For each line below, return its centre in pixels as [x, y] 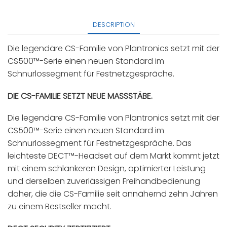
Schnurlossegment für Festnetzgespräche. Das [100, 143]
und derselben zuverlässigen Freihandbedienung [104, 181]
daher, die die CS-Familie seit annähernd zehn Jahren [113, 194]
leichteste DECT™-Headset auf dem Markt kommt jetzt [113, 156]
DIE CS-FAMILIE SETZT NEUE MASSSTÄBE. [80, 96]
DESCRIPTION [113, 25]
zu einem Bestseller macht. [60, 207]
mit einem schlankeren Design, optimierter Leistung [107, 169]
